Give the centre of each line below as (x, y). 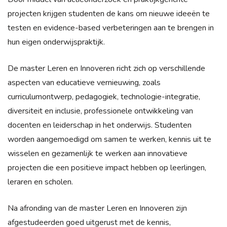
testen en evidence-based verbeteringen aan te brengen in (111, 28)
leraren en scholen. (40, 182)
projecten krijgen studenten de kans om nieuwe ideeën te (109, 13)
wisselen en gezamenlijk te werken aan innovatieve (98, 153)
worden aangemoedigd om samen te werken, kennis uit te (109, 139)
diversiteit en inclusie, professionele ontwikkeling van (100, 111)
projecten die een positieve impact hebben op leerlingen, (107, 167)
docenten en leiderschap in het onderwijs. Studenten (100, 125)
